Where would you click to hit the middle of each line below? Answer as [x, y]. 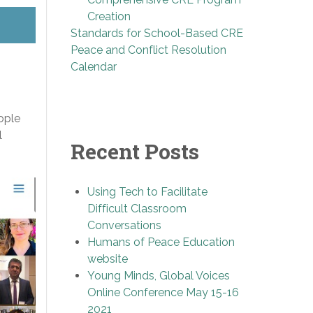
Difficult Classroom [137, 208]
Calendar [94, 66]
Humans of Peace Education [161, 242]
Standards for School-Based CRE [157, 33]
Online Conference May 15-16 [163, 292]
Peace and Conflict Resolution [148, 50]
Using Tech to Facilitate [147, 191]
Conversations [124, 225]
